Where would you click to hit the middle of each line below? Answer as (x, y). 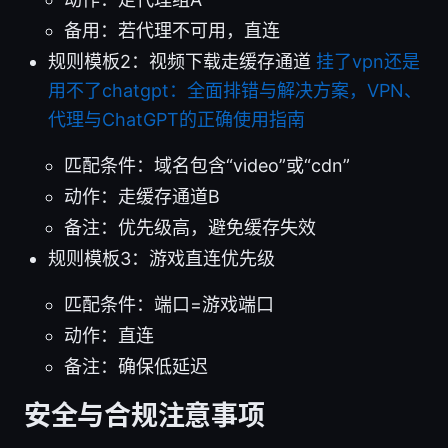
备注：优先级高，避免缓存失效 (190, 227)
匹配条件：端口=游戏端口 (169, 304)
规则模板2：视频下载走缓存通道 (182, 61)
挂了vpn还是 (368, 61)
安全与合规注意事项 (144, 415)
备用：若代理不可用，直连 (172, 30)
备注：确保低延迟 (136, 366)
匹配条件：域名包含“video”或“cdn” (207, 165)
